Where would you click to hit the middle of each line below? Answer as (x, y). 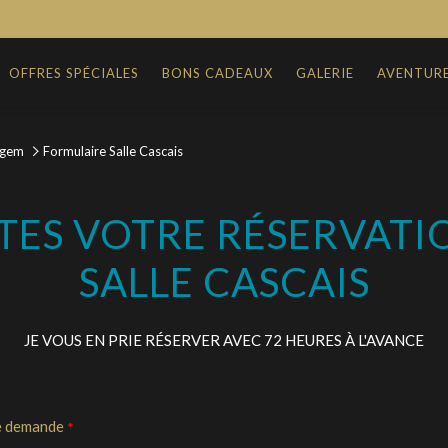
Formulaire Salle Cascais (114, 151)
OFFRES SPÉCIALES (74, 72)
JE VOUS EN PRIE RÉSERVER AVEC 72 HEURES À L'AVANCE (224, 340)
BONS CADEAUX (218, 72)
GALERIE (324, 72)
